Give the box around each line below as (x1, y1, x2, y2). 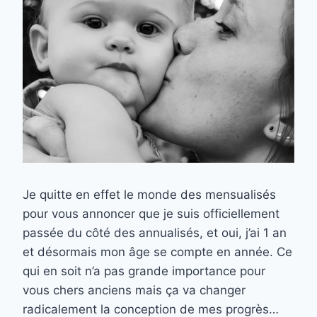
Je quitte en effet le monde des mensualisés (23, 188, 276, 202)
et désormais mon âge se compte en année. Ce (23, 245, 292, 260)
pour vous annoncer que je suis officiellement (23, 207, 279, 221)
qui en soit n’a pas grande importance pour (23, 264, 265, 279)
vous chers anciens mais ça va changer (23, 283, 246, 298)
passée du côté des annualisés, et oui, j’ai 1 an (23, 226, 287, 241)
